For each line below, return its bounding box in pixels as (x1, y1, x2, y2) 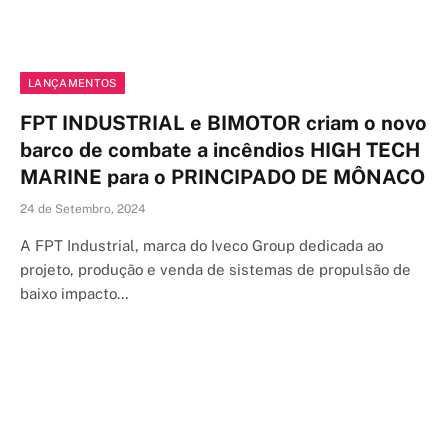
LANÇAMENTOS (28, 77, 117, 89)
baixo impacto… (20, 285, 129, 302)
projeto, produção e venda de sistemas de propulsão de (20, 261, 411, 278)
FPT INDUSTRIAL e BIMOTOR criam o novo (20, 111, 427, 135)
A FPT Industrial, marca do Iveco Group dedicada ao (20, 237, 383, 254)
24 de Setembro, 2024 (20, 202, 146, 216)
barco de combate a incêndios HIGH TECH (20, 138, 420, 162)
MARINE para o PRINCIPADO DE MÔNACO (20, 165, 425, 189)
